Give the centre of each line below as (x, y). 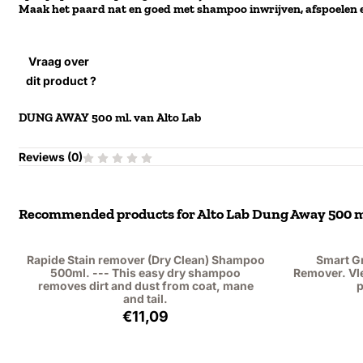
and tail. (146, 299)
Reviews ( (45, 157)
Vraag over (59, 61)
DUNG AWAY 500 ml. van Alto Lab (110, 117)
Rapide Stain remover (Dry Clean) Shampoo (145, 260)
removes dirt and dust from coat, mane (145, 286)
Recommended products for (108, 214)
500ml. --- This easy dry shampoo (146, 273)
